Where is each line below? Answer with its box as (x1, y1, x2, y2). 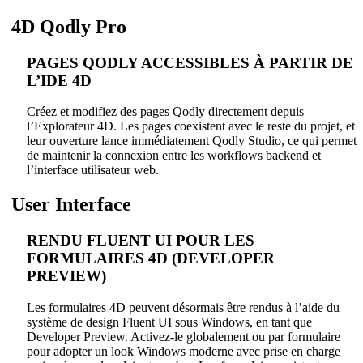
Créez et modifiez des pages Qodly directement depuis (27, 105, 304, 119)
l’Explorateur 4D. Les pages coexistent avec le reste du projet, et (27, 119, 355, 134)
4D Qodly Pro (6, 15, 126, 37)
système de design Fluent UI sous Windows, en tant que (27, 314, 312, 329)
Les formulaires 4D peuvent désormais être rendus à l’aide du (27, 300, 340, 314)
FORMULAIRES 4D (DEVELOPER (27, 250, 275, 267)
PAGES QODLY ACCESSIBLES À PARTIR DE (27, 53, 353, 71)
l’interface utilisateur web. (27, 163, 159, 177)
